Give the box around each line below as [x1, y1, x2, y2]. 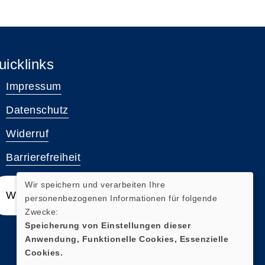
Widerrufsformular [6, 189, 96, 201]
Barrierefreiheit [6, 151, 80, 163]
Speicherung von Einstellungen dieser [25, 220, 190, 230]
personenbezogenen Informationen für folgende [25, 193, 217, 203]
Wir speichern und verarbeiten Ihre [25, 179, 165, 189]
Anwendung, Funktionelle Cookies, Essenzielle [25, 234, 228, 244]
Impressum [6, 80, 62, 92]
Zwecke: [25, 206, 59, 216]
